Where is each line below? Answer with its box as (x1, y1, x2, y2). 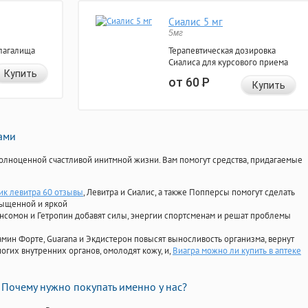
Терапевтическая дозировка (168, 45, 276, 57)
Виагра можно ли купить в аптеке (173, 245, 301, 257)
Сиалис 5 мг (168, 15, 223, 29)
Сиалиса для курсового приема (168, 56, 288, 69)
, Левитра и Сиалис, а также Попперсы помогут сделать (83, 186, 295, 199)
